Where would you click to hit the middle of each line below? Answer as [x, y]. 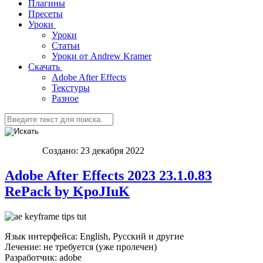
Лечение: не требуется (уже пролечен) [81, 247]
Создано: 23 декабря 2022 [93, 151]
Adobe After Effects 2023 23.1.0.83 [108, 175]
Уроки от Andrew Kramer [102, 56]
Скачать [44, 67]
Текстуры [71, 88]
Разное [65, 98]
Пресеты [45, 14]
